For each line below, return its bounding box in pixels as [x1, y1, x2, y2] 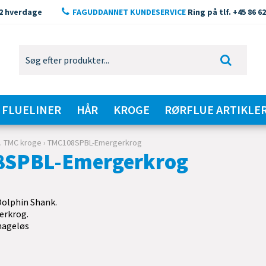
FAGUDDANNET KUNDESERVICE [72, 7, 186, 17]
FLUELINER [2, 102, 62, 117]
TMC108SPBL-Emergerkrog [47, 137, 142, 148]
